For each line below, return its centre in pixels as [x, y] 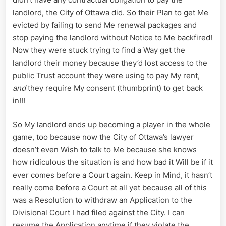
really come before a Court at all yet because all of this [110, 188]
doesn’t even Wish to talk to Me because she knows [105, 150]
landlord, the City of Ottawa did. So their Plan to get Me [110, 12]
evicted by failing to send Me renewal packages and [105, 25]
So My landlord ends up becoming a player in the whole [111, 125]
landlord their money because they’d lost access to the [110, 63]
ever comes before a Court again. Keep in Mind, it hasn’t [112, 175]
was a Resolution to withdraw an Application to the [102, 200]
